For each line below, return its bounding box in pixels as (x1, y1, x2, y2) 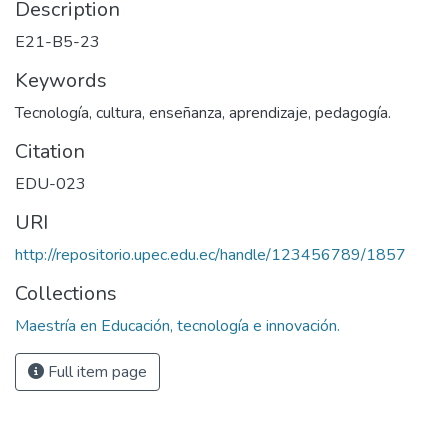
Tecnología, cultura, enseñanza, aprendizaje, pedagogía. (15, 102, 391, 124)
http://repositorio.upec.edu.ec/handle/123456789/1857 (15, 244, 406, 266)
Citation (15, 138, 85, 165)
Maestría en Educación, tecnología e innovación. (15, 315, 340, 337)
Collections (15, 280, 117, 307)
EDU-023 (15, 173, 86, 195)
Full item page (44, 361, 147, 383)
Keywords (15, 67, 107, 94)
